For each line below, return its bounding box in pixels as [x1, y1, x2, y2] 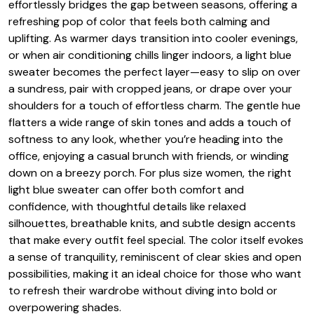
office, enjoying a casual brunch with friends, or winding [8, 149, 289, 164]
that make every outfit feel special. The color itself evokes [8, 233, 303, 248]
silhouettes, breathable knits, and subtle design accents [8, 216, 296, 231]
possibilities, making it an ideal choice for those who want [8, 266, 301, 282]
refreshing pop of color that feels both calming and [8, 14, 270, 29]
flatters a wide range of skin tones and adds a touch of [8, 115, 291, 130]
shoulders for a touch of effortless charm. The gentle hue [8, 98, 301, 114]
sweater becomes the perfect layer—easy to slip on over [8, 64, 301, 80]
